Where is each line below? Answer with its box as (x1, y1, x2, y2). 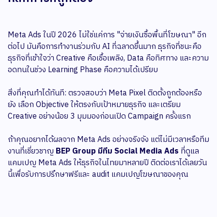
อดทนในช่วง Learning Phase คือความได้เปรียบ (8, 63, 158, 77)
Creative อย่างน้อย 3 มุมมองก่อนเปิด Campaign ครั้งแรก (8, 110, 191, 124)
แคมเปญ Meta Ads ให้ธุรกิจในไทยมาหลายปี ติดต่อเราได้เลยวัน (8, 156, 207, 170)
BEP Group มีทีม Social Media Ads (56, 145, 179, 158)
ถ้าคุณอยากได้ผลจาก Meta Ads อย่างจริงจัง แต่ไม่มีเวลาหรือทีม (8, 133, 209, 147)
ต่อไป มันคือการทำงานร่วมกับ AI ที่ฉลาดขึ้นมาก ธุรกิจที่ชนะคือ (8, 40, 201, 54)
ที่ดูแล (179, 145, 199, 158)
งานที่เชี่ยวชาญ (8, 145, 56, 158)
